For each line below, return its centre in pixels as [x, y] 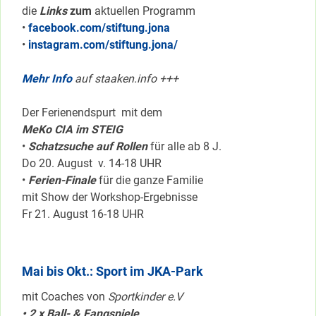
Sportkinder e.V [145, 297]
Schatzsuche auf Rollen [88, 147]
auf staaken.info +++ [125, 79]
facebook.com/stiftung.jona [99, 28]
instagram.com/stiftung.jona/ [103, 45]
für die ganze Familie [150, 181]
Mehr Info [47, 79]
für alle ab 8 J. [184, 147]
